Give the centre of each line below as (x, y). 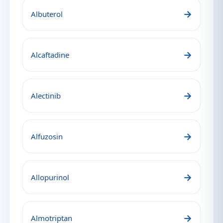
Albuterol (47, 14)
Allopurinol (50, 177)
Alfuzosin (47, 136)
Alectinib (46, 96)
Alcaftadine (50, 55)
